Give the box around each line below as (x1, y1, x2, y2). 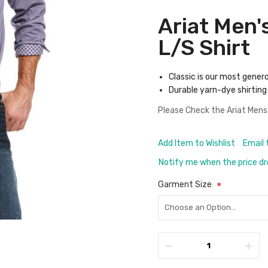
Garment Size (158, 179, 212, 190)
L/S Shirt (158, 35, 250, 60)
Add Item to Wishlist (158, 138, 235, 148)
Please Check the (158, 105, 227, 115)
